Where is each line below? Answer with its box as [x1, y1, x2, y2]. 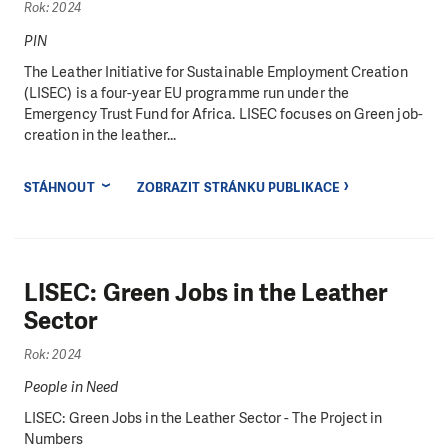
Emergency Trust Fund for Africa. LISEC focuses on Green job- [24, 104, 423, 125]
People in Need [24, 376, 119, 397]
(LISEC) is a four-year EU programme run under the [24, 83, 349, 104]
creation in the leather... [24, 125, 177, 146]
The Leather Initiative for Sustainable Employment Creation [24, 62, 408, 83]
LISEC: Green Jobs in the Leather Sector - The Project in [24, 408, 383, 429]
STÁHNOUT [24, 179, 95, 197]
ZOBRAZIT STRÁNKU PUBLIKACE [136, 179, 339, 197]
